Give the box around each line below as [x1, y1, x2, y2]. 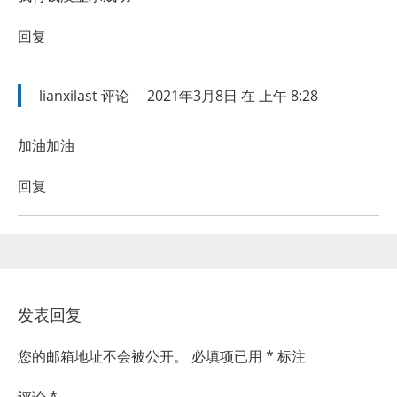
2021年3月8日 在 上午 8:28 [147, 86, 318, 106]
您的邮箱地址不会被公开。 [18, 346, 188, 367]
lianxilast [39, 86, 97, 106]
